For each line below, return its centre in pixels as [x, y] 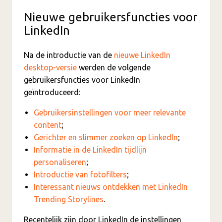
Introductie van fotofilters [80, 175]
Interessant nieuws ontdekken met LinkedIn [111, 187]
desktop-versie [50, 68]
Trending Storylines [69, 199]
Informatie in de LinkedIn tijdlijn [90, 150]
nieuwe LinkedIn [142, 55]
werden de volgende [114, 68]
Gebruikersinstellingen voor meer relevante [110, 113]
